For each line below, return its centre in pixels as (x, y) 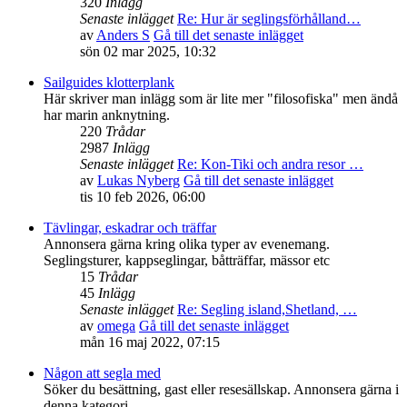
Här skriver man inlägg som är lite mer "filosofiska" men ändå (221, 99)
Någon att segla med (102, 373)
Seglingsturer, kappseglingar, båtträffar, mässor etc (187, 261)
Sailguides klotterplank (109, 83)
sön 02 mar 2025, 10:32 (148, 52)
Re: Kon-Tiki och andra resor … (270, 164)
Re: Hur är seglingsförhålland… (269, 19)
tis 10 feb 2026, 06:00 (143, 197)
